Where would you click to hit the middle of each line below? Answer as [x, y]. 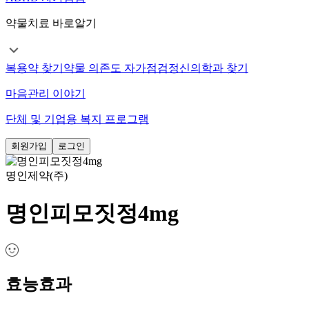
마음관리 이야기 [46, 94]
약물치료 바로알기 [51, 23]
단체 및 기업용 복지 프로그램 [77, 119]
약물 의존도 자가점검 [116, 68]
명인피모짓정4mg [92, 213]
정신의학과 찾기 [208, 68]
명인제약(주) [37, 176]
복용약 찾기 [34, 68]
